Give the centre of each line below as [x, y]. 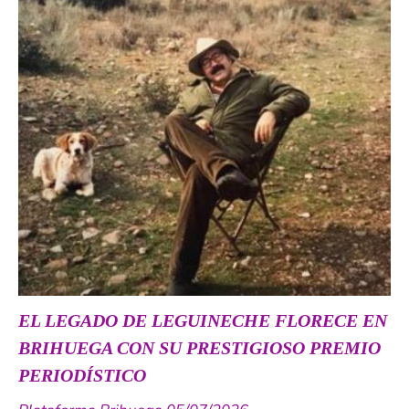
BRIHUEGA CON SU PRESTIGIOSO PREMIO [199, 348]
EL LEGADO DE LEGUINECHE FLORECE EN [203, 321]
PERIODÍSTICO [82, 376]
